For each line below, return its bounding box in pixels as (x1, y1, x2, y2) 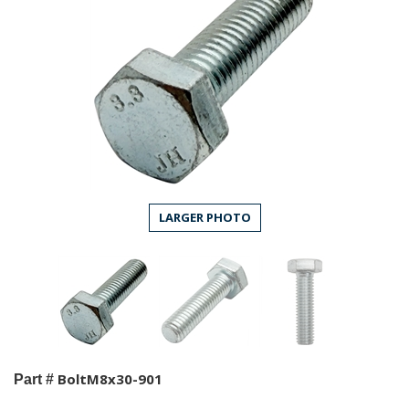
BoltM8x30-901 (58, 369, 163, 388)
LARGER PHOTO (158, 208, 251, 225)
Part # (14, 371, 54, 387)
